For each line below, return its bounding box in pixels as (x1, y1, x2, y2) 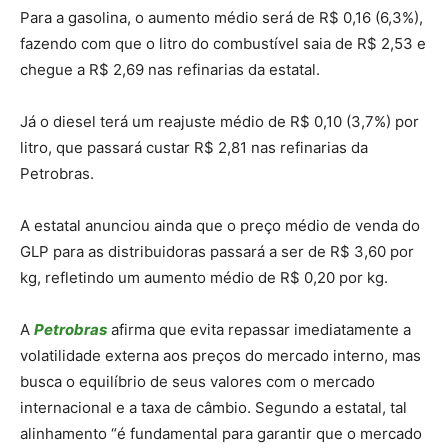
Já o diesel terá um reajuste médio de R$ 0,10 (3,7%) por (20, 111, 419, 131)
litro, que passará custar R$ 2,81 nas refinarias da (20, 137, 368, 157)
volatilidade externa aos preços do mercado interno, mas (20, 345, 421, 365)
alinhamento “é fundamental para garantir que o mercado (20, 423, 422, 443)
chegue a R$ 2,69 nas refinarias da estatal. (20, 59, 320, 79)
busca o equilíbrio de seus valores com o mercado (20, 371, 375, 391)
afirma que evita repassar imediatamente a (107, 319, 411, 339)
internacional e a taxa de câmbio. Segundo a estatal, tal (20, 397, 407, 417)
